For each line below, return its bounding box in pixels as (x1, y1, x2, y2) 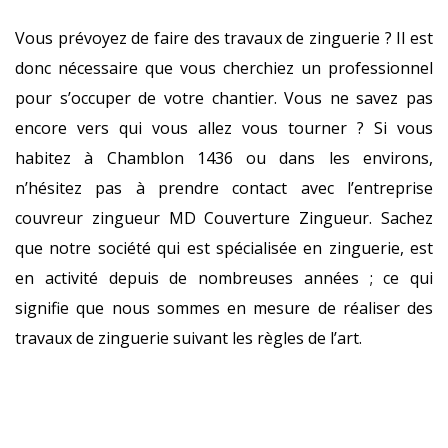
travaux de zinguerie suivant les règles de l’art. (15, 327, 362, 349)
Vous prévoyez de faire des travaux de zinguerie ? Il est (15, 27, 433, 49)
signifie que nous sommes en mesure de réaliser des (15, 297, 433, 319)
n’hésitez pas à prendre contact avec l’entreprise (15, 177, 433, 199)
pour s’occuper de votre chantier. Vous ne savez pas (15, 87, 433, 109)
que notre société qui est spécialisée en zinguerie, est (15, 237, 433, 259)
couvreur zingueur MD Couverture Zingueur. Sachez (15, 207, 433, 229)
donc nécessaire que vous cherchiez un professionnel (15, 57, 433, 79)
